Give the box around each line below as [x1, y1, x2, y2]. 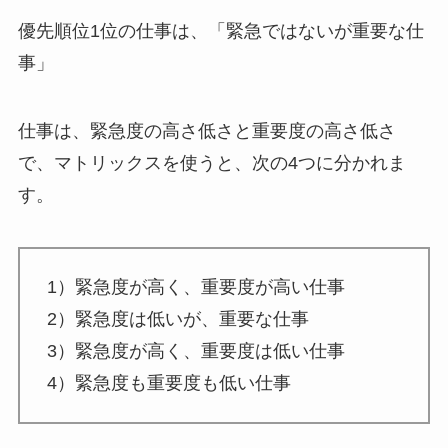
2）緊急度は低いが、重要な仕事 [46, 309, 309, 330]
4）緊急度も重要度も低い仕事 [46, 373, 291, 394]
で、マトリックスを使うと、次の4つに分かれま [17, 153, 406, 174]
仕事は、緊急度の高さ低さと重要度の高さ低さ [17, 121, 396, 142]
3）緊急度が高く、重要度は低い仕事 [46, 341, 345, 362]
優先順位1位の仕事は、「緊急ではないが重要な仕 [17, 21, 424, 42]
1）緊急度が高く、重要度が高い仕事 [46, 277, 345, 298]
